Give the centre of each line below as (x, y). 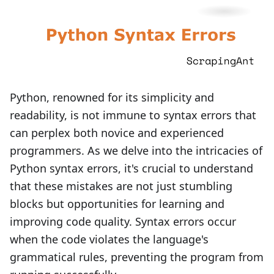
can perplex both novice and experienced (117, 133)
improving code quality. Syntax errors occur (123, 221)
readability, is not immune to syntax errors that (133, 115)
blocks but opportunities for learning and (117, 204)
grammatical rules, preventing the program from (137, 257)
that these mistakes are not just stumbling (121, 186)
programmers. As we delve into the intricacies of (136, 150)
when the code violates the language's (109, 239)
